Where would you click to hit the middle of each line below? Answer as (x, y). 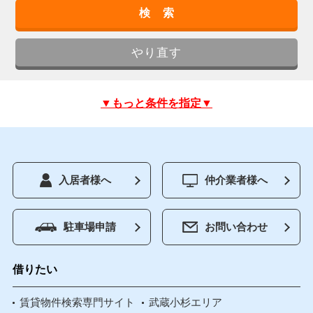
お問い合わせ (236, 227)
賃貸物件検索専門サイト (77, 303)
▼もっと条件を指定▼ (156, 103)
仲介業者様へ (236, 180)
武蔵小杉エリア (185, 303)
